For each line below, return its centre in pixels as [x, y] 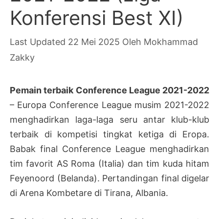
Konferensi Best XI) [97, 18]
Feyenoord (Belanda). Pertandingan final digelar [109, 178]
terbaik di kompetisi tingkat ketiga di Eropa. [109, 134]
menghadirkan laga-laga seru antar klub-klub [109, 119]
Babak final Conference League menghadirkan [109, 149]
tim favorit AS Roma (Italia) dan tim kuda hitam [109, 163]
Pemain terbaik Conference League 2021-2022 [109, 90]
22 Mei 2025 [94, 42]
